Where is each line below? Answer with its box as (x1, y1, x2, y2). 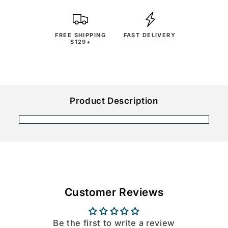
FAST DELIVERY (123, 31, 176, 39)
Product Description (70, 96, 158, 106)
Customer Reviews (64, 185, 164, 198)
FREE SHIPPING (55, 31, 106, 39)
